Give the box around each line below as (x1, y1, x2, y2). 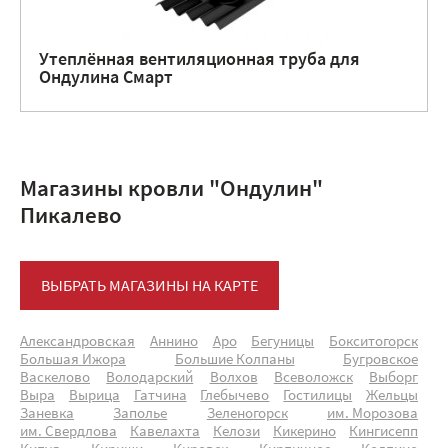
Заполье (113, 407, 168, 422)
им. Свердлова (20, 425, 117, 440)
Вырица (68, 389, 120, 404)
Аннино (149, 335, 198, 350)
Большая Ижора (20, 353, 126, 368)
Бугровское (343, 353, 418, 368)
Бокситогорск (329, 335, 418, 350)
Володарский (106, 371, 194, 386)
